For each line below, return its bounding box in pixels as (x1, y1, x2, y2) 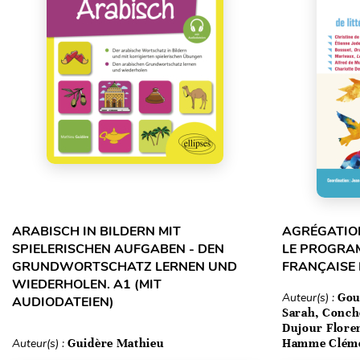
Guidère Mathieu (67, 336, 165, 350)
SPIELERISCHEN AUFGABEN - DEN (12, 240, 224, 258)
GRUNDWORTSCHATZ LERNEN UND (12, 258, 237, 276)
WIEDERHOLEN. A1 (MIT (12, 276, 162, 293)
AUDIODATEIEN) (12, 293, 114, 311)
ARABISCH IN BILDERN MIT (12, 223, 181, 240)
